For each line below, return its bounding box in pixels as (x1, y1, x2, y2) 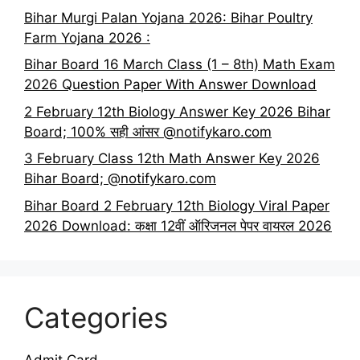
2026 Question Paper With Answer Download (24, 76, 317, 93)
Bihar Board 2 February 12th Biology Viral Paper (24, 197, 329, 214)
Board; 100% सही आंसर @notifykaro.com (24, 123, 272, 140)
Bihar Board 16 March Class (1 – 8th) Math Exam (24, 56, 335, 73)
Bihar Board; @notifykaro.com (24, 170, 216, 187)
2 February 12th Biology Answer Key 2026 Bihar (24, 103, 330, 120)
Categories (24, 300, 168, 334)
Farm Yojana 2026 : (24, 29, 150, 46)
